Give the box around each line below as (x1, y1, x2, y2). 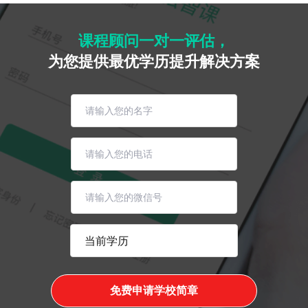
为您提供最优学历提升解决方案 (48, 53, 260, 70)
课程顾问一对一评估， (78, 32, 230, 49)
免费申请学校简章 (110, 285, 198, 296)
